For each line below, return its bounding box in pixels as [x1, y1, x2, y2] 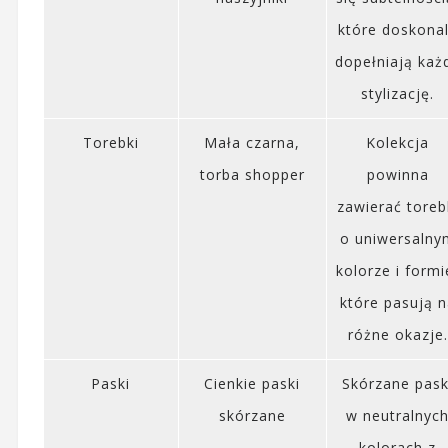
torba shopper [199, 164, 305, 184]
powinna [366, 164, 429, 184]
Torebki [82, 132, 139, 152]
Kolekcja [366, 132, 430, 152]
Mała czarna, [204, 132, 301, 152]
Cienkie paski [204, 373, 301, 393]
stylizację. [361, 83, 435, 103]
